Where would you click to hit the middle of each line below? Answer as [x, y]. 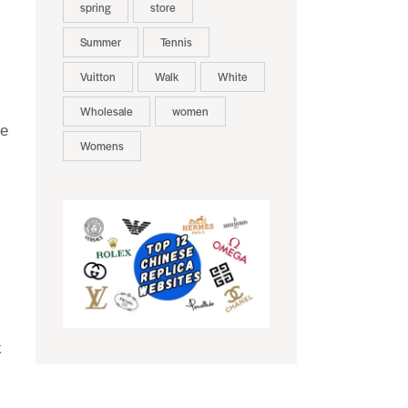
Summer [100, 42]
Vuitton [97, 77]
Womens [102, 146]
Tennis [176, 42]
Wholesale [106, 112]
